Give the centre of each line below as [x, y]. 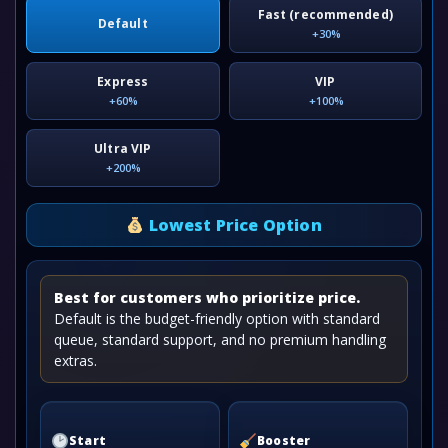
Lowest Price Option [233, 225]
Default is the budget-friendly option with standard [217, 318]
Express [123, 81]
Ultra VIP [123, 148]
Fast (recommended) [325, 14]
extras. [75, 360]
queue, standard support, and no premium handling [220, 339]
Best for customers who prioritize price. [207, 297]
